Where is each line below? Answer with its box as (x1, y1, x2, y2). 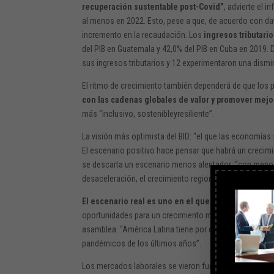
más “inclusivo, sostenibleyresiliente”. (82, 108, 215, 119)
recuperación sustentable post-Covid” (82, 1, 224, 12)
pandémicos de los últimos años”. (82, 238, 202, 248)
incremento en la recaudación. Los (82, 29, 204, 40)
